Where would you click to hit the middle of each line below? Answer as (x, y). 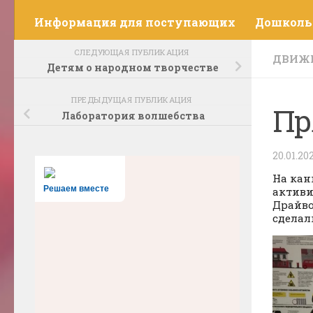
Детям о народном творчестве (133, 68)
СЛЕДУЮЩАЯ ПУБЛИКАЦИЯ (133, 52)
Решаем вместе (76, 189)
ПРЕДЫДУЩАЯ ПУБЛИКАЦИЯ (133, 100)
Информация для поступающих (135, 22)
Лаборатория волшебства (133, 115)
